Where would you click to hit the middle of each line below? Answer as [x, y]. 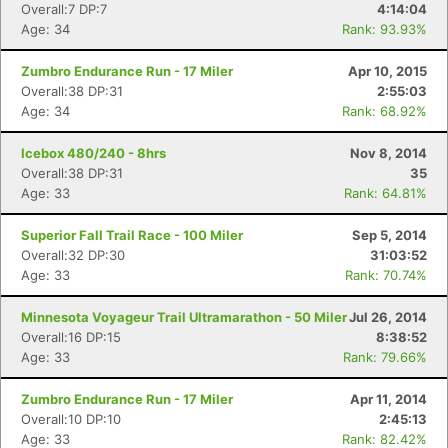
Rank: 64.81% [385, 193]
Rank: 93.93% [384, 29]
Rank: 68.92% [384, 111]
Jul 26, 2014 [388, 317]
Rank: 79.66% [385, 357]
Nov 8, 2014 [388, 153]
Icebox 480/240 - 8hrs [93, 153]
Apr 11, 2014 [388, 399]
